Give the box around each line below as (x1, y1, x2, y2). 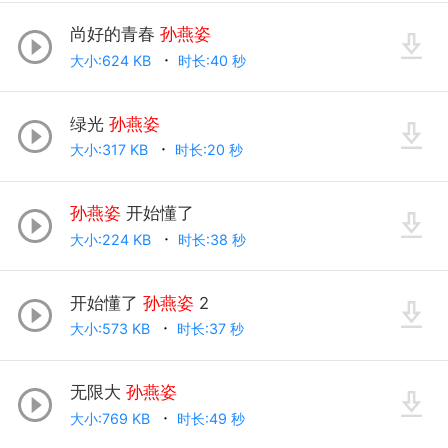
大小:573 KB (69, 320, 154, 338)
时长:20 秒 (174, 141, 247, 159)
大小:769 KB (69, 409, 154, 427)
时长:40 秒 (177, 51, 250, 69)
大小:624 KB (69, 51, 155, 69)
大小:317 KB (69, 141, 152, 159)
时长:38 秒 (177, 230, 250, 248)
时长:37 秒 (176, 320, 248, 338)
